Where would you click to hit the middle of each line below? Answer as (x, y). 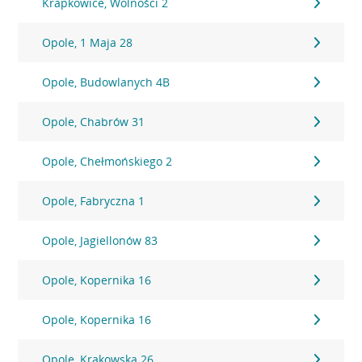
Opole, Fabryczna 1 (94, 201)
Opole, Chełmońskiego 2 (107, 161)
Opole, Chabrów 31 (94, 122)
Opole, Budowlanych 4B (106, 82)
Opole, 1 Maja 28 (88, 42)
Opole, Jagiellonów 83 (100, 240)
